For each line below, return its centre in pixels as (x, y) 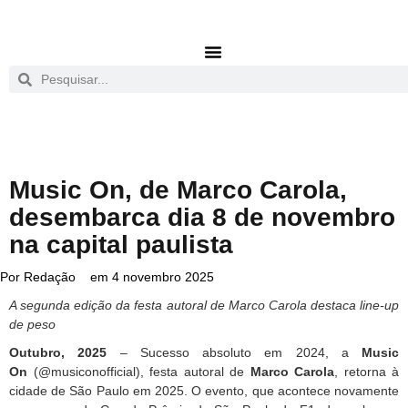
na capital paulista (121, 245)
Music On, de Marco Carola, (178, 190)
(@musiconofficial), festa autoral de (142, 372)
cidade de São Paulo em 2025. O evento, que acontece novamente (204, 391)
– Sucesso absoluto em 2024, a (228, 352)
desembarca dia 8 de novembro (202, 217)
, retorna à (367, 372)
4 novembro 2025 (163, 277)
